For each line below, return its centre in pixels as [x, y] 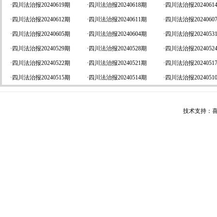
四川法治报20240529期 [41, 48]
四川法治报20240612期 [41, 19]
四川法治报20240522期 [41, 63]
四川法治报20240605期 [41, 34]
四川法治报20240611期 [118, 19]
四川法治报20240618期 [118, 5]
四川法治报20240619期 [41, 5]
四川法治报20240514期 [118, 77]
